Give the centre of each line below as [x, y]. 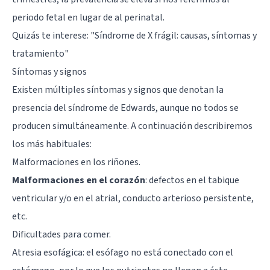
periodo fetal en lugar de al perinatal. [88, 17]
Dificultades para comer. [61, 234]
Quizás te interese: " [53, 35]
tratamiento [38, 53]
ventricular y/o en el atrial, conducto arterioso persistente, [133, 198]
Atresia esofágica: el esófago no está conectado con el [123, 252]
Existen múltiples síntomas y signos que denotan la [118, 89]
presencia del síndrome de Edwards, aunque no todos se [125, 108]
